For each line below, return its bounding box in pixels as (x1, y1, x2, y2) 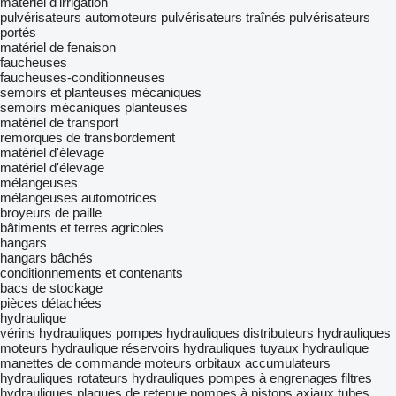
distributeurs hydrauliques (243, 325, 391, 340)
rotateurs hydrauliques (77, 370, 205, 385)
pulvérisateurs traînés (161, 10, 286, 25)
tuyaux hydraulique (260, 340, 369, 355)
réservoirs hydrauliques (121, 340, 256, 355)
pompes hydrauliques (116, 325, 240, 340)
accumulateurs (245, 355, 331, 370)
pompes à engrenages (209, 370, 338, 385)
